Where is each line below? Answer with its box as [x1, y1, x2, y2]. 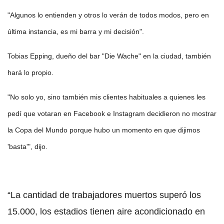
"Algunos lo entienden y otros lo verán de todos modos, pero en [7, 10, 209, 19]
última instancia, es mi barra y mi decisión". [7, 27, 144, 35]
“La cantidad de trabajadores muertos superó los [7, 189, 201, 200]
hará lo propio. [7, 68, 53, 76]
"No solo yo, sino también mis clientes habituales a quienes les [7, 92, 205, 101]
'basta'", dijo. [7, 142, 47, 150]
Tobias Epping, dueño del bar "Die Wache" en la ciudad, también [7, 51, 211, 60]
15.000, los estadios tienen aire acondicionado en [7, 206, 205, 216]
